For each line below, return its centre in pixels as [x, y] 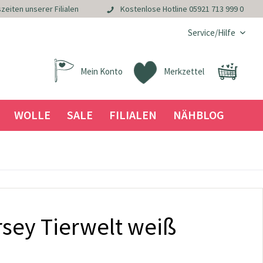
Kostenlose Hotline [154, 9]
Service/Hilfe [212, 33]
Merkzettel [184, 71]
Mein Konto [102, 71]
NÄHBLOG [198, 115]
